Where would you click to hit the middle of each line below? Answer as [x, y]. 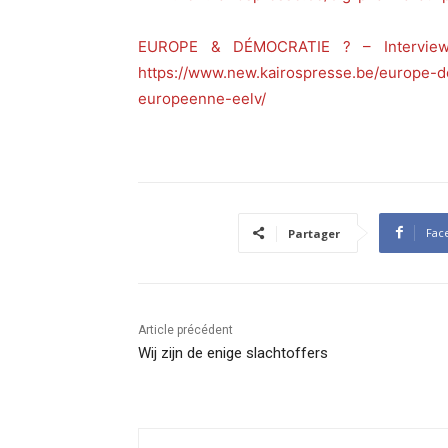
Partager [314, 233]
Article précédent [185, 329]
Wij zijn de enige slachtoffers [233, 352]
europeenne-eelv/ [202, 98]
